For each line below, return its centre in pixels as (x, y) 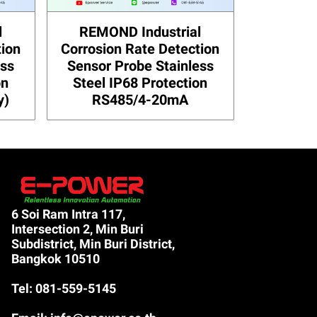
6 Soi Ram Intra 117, (69, 214)
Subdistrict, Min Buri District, (93, 243)
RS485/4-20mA (140, 99)
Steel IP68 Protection (140, 82)
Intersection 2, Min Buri (78, 229)
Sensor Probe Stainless (140, 65)
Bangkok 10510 (56, 258)
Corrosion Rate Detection (140, 48)
